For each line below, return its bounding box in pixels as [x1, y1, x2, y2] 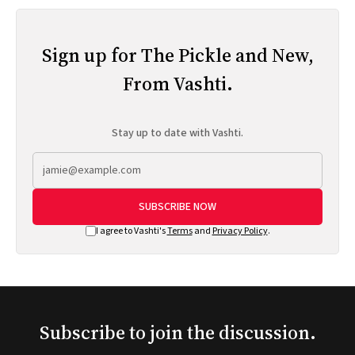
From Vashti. [122, 70, 233, 97]
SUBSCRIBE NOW [139, 198, 216, 215]
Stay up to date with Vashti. [112, 124, 243, 141]
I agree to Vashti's [95, 223, 167, 238]
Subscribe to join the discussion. [39, 319, 316, 345]
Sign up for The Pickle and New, [41, 41, 314, 68]
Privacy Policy [212, 223, 268, 238]
